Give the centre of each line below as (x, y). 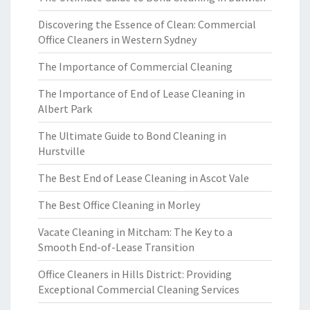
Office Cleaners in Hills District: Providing (135, 274)
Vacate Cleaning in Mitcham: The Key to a (135, 232)
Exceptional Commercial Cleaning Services (139, 289)
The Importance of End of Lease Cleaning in (142, 93)
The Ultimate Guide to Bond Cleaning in (132, 136)
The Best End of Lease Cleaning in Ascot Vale (144, 178)
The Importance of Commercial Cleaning (135, 66)
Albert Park (65, 109)
